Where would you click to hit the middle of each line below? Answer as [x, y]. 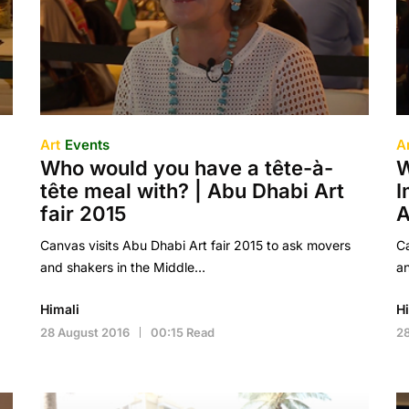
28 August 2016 [84, 332]
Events [87, 145]
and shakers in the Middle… [122, 267]
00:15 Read [182, 332]
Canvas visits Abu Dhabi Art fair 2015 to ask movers [195, 245]
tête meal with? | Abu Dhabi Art [192, 191]
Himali [59, 309]
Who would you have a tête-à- [186, 168]
